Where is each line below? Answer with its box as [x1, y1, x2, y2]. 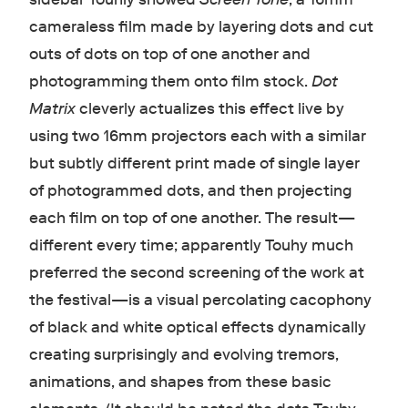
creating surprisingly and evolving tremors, [28, 345, 339, 365]
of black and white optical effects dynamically [28, 318, 366, 338]
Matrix [28, 99, 76, 119]
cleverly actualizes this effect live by [75, 99, 344, 119]
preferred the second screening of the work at [28, 263, 364, 283]
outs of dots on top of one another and [28, 45, 311, 65]
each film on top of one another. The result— [28, 209, 355, 229]
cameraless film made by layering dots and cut [28, 17, 373, 37]
